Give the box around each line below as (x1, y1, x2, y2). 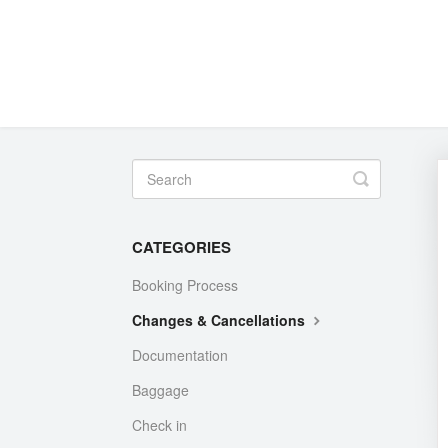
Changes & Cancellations (132, 310, 309, 330)
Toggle (360, 165, 414, 191)
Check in (132, 415, 187, 435)
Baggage (132, 380, 189, 400)
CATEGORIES (132, 236, 231, 258)
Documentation (132, 345, 228, 365)
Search (360, 181, 418, 207)
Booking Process (132, 275, 238, 295)
